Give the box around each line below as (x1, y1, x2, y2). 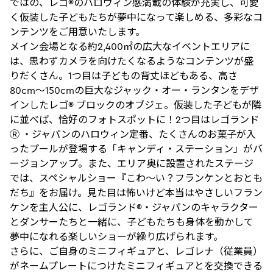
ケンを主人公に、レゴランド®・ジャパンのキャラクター (10, 200, 258, 213)
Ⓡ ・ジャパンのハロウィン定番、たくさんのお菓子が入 (10, 127, 256, 140)
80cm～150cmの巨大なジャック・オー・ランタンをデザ (10, 83, 259, 96)
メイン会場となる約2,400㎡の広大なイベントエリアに (10, 40, 250, 52)
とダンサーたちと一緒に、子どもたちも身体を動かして (10, 215, 253, 228)
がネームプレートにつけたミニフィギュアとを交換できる (10, 259, 263, 272)
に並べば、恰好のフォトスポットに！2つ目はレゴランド (10, 113, 259, 126)
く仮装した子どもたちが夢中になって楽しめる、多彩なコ (10, 10, 263, 23)
